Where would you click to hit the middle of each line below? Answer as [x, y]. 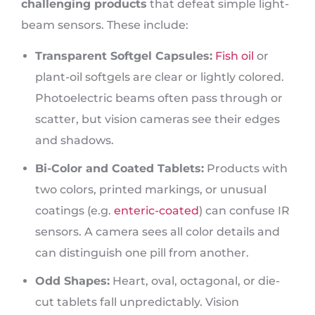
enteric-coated [156, 211]
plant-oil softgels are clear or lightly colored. [160, 77]
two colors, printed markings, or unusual [151, 190]
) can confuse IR [244, 211]
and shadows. [75, 141]
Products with [246, 169]
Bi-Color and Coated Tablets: [120, 169]
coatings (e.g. [75, 211]
